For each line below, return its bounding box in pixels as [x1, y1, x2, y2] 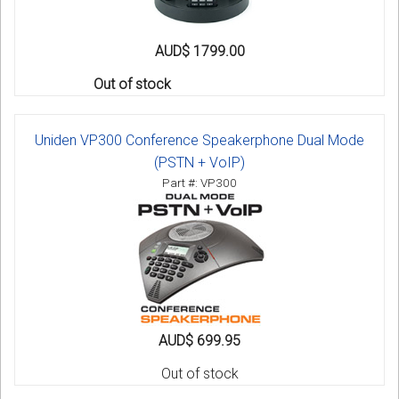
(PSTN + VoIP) [154, 154, 245, 172]
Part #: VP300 [162, 175, 237, 191]
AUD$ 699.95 [159, 332, 240, 350]
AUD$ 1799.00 [154, 43, 245, 61]
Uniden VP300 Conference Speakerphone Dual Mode [35, 132, 364, 150]
